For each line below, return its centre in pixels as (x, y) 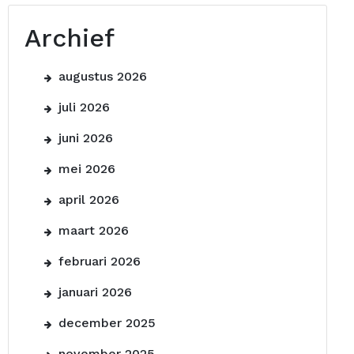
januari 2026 (95, 292)
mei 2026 (87, 169)
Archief (70, 38)
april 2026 (89, 200)
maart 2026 (94, 230)
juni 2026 (86, 138)
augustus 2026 (103, 76)
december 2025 (107, 323)
